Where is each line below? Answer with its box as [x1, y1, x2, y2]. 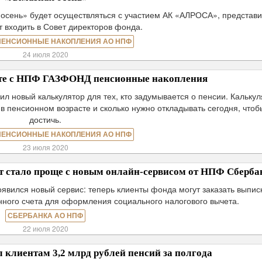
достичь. [29, 113, 62, 125]
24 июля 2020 [22, 49, 68, 59]
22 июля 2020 [22, 223, 68, 233]
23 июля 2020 [22, 142, 68, 152]
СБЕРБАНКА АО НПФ [8, 212, 84, 220]
